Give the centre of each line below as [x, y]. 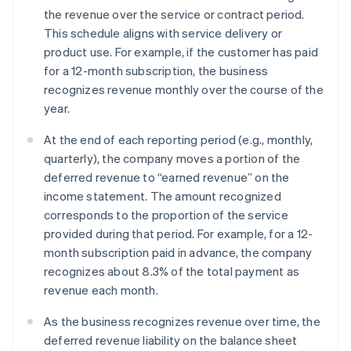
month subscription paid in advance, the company [178, 253]
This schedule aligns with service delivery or [163, 33]
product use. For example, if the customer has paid [181, 52]
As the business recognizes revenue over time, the [182, 322]
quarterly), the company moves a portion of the [172, 159]
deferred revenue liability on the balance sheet [171, 340]
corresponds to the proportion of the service [166, 215]
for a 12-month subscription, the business [156, 71]
